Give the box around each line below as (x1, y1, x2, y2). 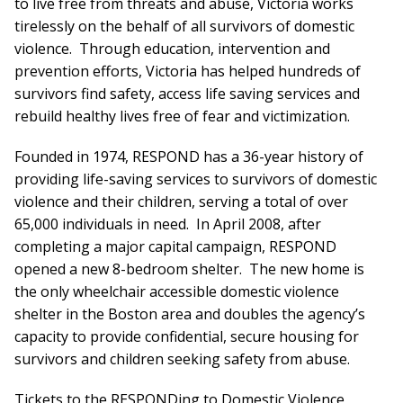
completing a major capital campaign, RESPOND (14, 237, 336, 256)
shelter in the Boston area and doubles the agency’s (14, 304, 365, 324)
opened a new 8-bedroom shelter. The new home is (14, 259, 364, 279)
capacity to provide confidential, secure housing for (14, 327, 359, 346)
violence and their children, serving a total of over (14, 192, 348, 211)
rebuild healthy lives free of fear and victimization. (14, 106, 350, 126)
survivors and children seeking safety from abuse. (14, 349, 350, 369)
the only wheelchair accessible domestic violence (14, 282, 339, 301)
